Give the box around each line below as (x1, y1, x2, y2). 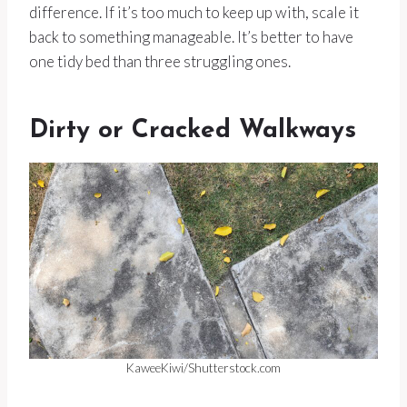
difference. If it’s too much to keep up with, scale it (29, 2, 359, 22)
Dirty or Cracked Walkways (29, 117, 356, 144)
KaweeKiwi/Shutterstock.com (126, 360, 281, 375)
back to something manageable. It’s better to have (29, 26, 353, 46)
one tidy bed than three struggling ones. (29, 51, 291, 71)
